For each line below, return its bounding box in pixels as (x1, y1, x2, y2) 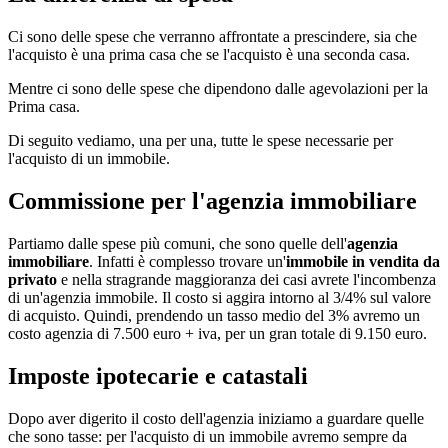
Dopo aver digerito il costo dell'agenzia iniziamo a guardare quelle (8, 409, 424, 427)
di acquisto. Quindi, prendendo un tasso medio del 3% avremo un (8, 306, 420, 324)
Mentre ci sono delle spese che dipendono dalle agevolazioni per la (8, 80, 428, 98)
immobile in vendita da (286, 252, 440, 270)
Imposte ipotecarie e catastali (8, 362, 308, 389)
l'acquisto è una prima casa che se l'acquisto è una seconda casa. (8, 46, 410, 64)
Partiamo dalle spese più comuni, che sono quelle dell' (8, 234, 347, 252)
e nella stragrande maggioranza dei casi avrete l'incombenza (57, 270, 436, 288)
